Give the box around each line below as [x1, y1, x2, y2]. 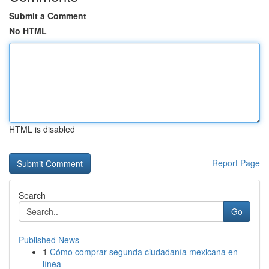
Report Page [212, 157, 260, 169]
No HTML [9, 25, 47, 37]
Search [19, 189, 46, 201]
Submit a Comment [9, 10, 86, 22]
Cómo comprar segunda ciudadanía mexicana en [50, 246, 238, 258]
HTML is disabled [9, 123, 75, 135]
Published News [19, 234, 79, 246]
